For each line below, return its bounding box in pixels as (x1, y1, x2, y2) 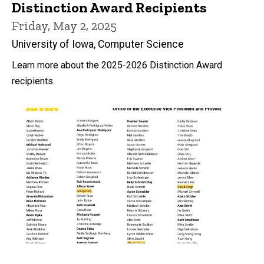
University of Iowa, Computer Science (12, 38, 184, 51)
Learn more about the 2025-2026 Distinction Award (12, 60, 222, 71)
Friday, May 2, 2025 (12, 18, 117, 34)
